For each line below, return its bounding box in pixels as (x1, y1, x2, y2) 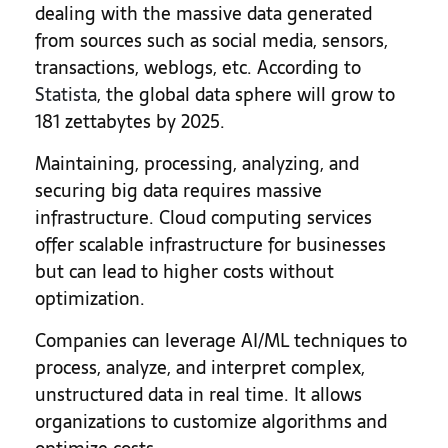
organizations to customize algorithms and (35, 407, 387, 436)
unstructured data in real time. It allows (35, 380, 362, 409)
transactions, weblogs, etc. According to (35, 53, 361, 82)
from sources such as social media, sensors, (35, 26, 388, 55)
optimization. (35, 284, 145, 313)
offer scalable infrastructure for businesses (35, 230, 386, 259)
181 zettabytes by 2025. (35, 107, 225, 136)
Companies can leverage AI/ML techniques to (35, 326, 407, 355)
